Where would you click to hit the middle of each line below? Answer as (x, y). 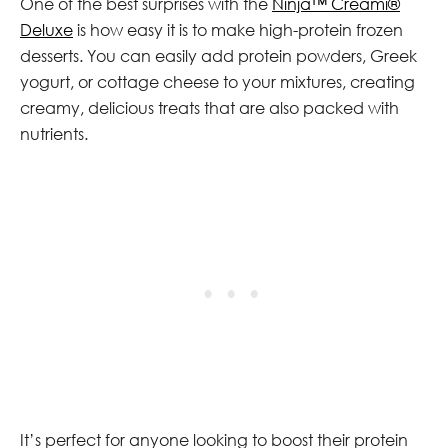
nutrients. (54, 133)
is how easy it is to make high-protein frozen (238, 29)
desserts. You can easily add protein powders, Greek (218, 55)
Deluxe (46, 29)
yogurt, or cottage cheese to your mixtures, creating (217, 81)
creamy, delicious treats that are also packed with (209, 107)
